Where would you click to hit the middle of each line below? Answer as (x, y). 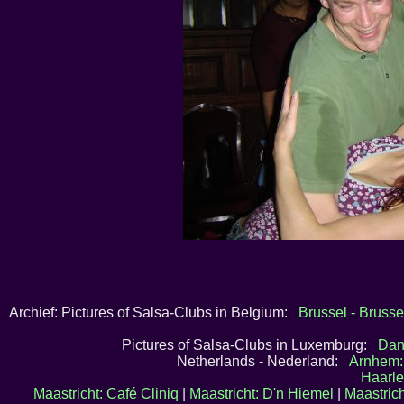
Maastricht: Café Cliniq (106, 394)
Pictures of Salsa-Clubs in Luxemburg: (250, 345)
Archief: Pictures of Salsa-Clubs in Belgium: (153, 312)
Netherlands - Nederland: (262, 361)
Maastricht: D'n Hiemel (261, 394)
